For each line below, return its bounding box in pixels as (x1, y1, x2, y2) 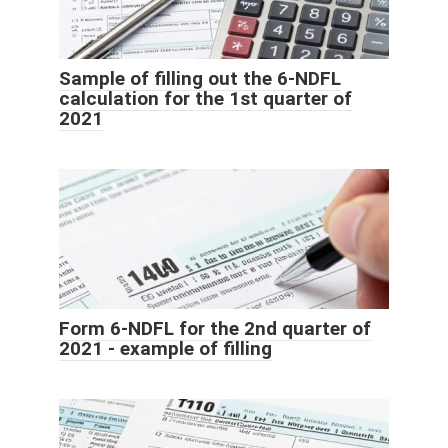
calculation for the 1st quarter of (59, 86, 352, 110)
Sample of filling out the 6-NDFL (59, 66, 341, 90)
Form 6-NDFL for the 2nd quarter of (59, 316, 371, 340)
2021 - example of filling (59, 336, 272, 360)
